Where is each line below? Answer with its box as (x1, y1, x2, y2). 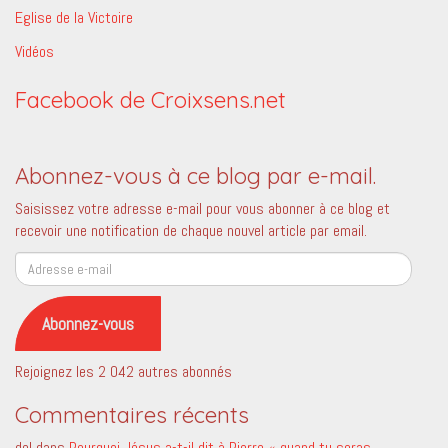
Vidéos (15, 41, 54, 62)
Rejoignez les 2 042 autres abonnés (15, 361, 232, 382)
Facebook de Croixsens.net (15, 86, 286, 114)
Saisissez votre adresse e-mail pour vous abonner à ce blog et (15, 198, 390, 219)
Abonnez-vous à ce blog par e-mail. (15, 162, 376, 190)
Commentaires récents (15, 401, 249, 429)
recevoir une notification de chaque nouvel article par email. (15, 220, 367, 241)
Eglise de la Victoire (15, 7, 133, 28)
